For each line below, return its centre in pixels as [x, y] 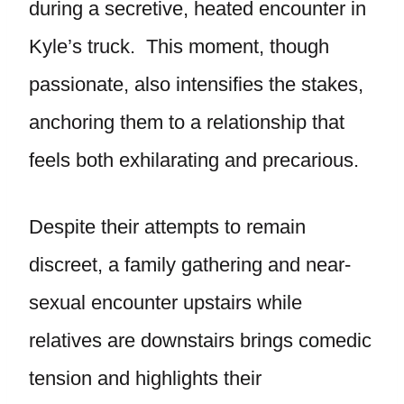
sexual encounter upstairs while [165, 303]
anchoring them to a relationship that [187, 122]
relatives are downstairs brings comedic [200, 340]
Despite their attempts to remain [167, 227]
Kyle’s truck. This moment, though [179, 46]
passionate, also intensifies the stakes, [196, 84]
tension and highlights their [145, 378]
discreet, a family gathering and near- [190, 265]
